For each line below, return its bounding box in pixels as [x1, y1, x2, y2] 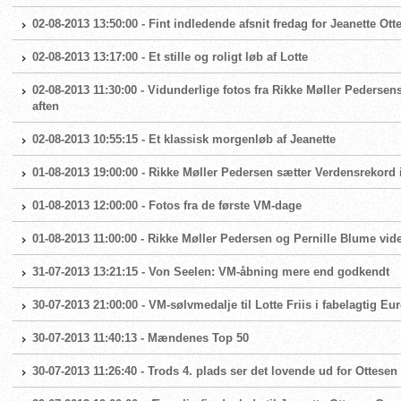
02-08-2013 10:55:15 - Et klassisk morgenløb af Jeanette [32, 132, 336, 146]
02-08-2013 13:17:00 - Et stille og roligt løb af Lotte [32, 50, 308, 64]
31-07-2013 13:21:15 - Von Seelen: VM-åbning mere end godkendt [32, 265, 389, 278]
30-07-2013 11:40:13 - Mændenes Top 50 [32, 331, 249, 345]
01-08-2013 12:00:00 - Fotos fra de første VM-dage [32, 199, 302, 212]
